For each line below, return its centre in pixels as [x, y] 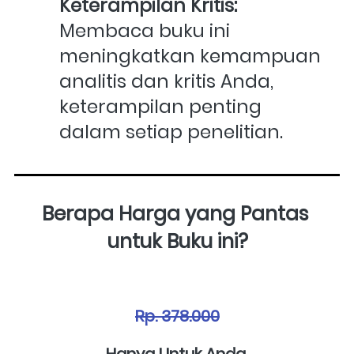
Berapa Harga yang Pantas [175, 214]
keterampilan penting [160, 107]
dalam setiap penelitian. [171, 132]
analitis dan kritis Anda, [166, 82]
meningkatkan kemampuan [190, 56]
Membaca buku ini [145, 31]
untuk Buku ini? [177, 242]
